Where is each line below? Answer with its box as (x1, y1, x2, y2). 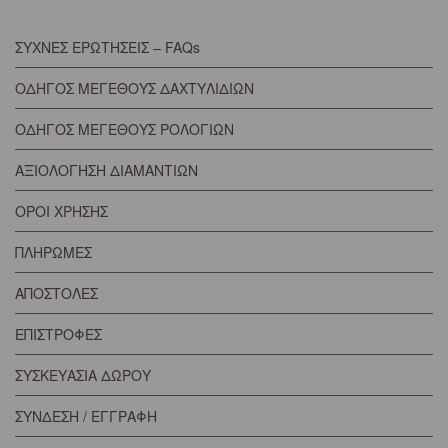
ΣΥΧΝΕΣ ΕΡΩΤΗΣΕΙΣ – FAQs (15, 36, 200, 57)
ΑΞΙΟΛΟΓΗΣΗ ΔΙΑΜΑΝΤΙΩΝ (15, 159, 198, 180)
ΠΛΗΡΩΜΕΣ (15, 241, 92, 262)
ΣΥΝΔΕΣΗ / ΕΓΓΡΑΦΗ (15, 405, 157, 426)
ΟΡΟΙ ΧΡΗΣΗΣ (15, 200, 108, 221)
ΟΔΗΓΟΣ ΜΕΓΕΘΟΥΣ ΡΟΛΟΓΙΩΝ (15, 118, 234, 139)
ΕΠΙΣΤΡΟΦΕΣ (15, 323, 102, 344)
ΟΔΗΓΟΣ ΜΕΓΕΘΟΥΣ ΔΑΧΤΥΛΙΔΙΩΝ (15, 77, 254, 98)
